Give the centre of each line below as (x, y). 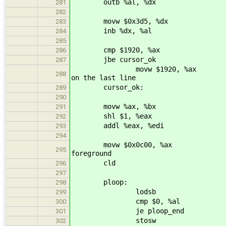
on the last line (103, 77)
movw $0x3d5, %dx (120, 21)
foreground (91, 153)
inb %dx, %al (111, 31)
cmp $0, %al (126, 201)
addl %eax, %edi (118, 125)
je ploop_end (128, 211)
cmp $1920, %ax (116, 50)
